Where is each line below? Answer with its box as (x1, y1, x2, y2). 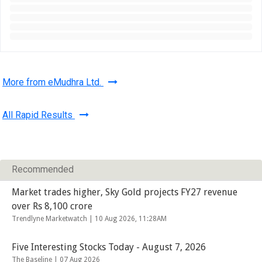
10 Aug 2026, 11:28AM (95, 215, 167, 223)
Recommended (12, 164, 74, 175)
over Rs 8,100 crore (12, 201, 92, 212)
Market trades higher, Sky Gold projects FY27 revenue (12, 187, 237, 198)
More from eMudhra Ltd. (2, 77, 104, 88)
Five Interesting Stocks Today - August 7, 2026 (12, 242, 206, 253)
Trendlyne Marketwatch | (12, 215, 95, 223)
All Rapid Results (2, 109, 75, 121)
